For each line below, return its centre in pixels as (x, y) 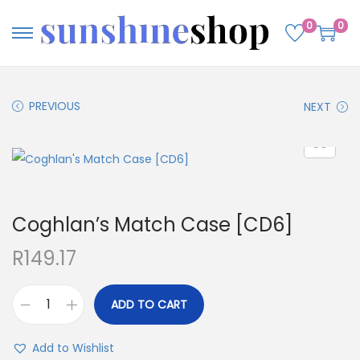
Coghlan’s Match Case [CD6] (152, 225)
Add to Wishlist (73, 348)
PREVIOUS (55, 106)
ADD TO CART (149, 305)
